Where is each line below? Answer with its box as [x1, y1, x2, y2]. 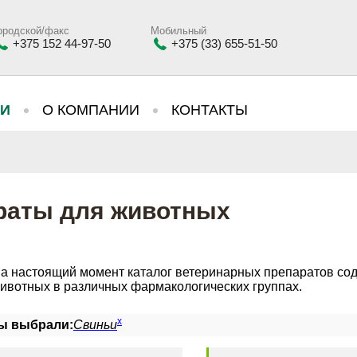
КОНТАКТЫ [171, 102, 248, 118]
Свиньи [73, 318, 117, 331]
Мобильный [151, 24, 206, 37]
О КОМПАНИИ [42, 102, 139, 118]
